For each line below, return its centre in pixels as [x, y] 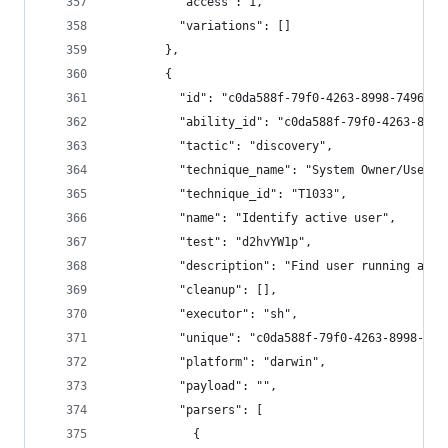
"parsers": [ [186, 410]
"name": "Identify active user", [252, 218]
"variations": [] [200, 26]
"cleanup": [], [193, 290]
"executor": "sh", [203, 314]
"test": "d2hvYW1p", [210, 242]
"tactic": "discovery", [221, 146]
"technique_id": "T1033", [228, 194]
